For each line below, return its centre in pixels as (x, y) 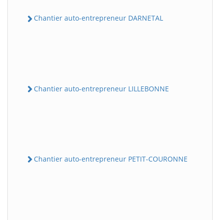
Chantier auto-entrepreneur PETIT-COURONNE (111, 159)
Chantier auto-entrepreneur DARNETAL (98, 18)
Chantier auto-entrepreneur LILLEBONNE (101, 88)
